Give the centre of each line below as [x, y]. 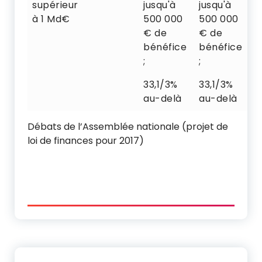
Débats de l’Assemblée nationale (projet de [128, 127]
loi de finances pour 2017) [86, 141]
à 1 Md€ [51, 19]
